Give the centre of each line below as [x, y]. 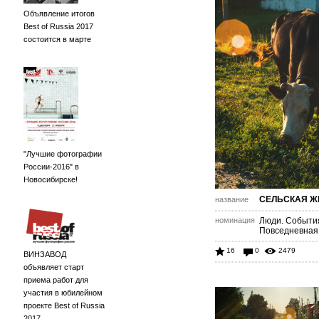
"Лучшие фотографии [63, 154]
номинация [235, 220]
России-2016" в [51, 167]
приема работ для [56, 280]
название [232, 199]
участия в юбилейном [63, 293]
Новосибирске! [51, 179]
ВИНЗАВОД [45, 254]
